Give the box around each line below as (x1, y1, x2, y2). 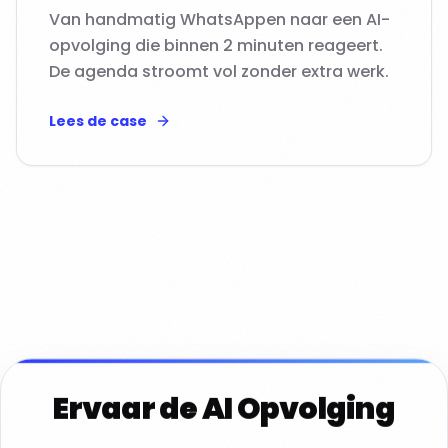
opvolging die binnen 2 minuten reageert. (49, 34, 383, 57)
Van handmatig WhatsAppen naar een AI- (49, 8, 390, 31)
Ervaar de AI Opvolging (53, 388, 395, 430)
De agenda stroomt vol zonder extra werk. (49, 60, 389, 83)
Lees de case (49, 111, 147, 131)
